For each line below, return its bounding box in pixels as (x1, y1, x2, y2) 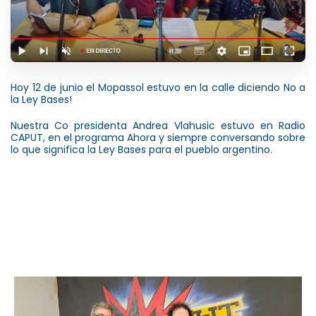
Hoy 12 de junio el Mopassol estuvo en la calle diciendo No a (11, 80, 305, 95)
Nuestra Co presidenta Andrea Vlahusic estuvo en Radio (11, 118, 305, 133)
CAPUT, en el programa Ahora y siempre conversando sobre (11, 130, 305, 145)
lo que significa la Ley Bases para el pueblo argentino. (11, 142, 272, 157)
